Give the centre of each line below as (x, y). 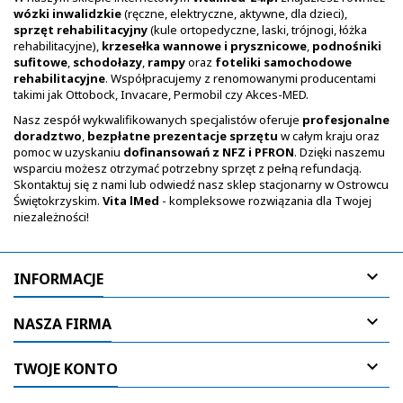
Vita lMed (131, 201)
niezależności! (51, 217)
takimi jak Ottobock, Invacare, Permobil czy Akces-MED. (161, 94)
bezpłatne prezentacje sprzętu (183, 136)
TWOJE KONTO (66, 369)
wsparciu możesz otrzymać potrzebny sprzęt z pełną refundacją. (188, 168)
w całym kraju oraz (329, 136)
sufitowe (40, 62)
